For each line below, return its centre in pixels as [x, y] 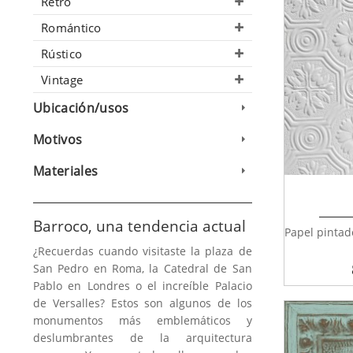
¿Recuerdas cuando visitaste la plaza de [143, 251]
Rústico [62, 54]
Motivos [58, 140]
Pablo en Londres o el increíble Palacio [143, 286]
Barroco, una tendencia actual [139, 227]
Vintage [62, 80]
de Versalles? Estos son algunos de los [143, 303]
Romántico [71, 28]
